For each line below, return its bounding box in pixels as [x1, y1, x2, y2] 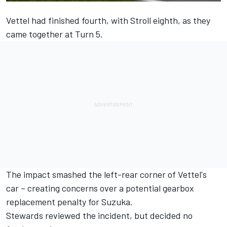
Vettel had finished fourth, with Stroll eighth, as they [6, 15, 210, 26]
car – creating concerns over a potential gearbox [6, 182, 194, 194]
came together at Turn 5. [6, 28, 103, 40]
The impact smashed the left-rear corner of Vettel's [6, 169, 207, 180]
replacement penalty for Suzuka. [6, 196, 133, 208]
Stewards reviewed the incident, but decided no [6, 210, 193, 221]
